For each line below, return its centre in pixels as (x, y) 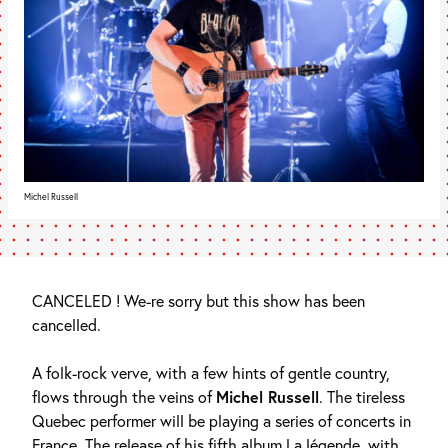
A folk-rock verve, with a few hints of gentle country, (211, 373)
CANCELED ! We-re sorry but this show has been (198, 301)
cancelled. (66, 325)
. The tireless (362, 397)
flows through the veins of (124, 397)
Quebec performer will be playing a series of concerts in (221, 421)
